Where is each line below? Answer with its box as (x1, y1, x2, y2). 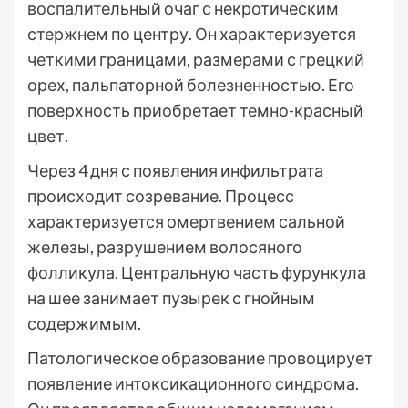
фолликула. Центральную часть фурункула (27, 262, 366, 282)
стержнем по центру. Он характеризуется (27, 24, 356, 44)
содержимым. (27, 313, 141, 333)
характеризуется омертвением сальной (27, 211, 345, 231)
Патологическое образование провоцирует (27, 348, 373, 368)
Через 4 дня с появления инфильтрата (27, 160, 323, 180)
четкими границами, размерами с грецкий (27, 49, 364, 69)
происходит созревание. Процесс (27, 186, 294, 206)
